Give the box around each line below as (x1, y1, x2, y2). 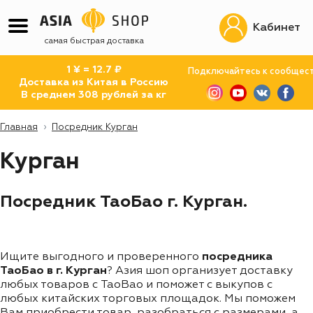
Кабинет (253, 22, 300, 34)
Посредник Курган (52, 123, 138, 132)
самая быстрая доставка (44, 37, 144, 45)
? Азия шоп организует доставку (107, 265, 293, 277)
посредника (202, 251, 272, 263)
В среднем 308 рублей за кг (21, 90, 167, 100)
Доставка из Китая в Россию (19, 78, 169, 87)
